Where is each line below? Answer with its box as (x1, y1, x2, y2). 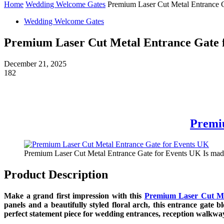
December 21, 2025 (4, 59, 66, 68)
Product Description (4, 168, 108, 181)
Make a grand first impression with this (4, 191, 144, 200)
